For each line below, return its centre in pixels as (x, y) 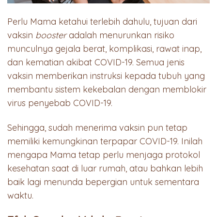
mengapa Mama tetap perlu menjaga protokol (104, 155)
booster (51, 35)
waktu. (20, 196)
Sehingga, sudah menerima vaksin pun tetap (97, 128)
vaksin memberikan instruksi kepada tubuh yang (106, 76)
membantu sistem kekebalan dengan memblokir (107, 89)
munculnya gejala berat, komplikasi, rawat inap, (104, 48)
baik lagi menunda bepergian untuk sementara (103, 182)
